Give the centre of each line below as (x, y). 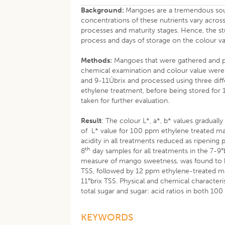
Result (91, 121)
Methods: (97, 61)
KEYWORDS (107, 217)
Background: (103, 10)
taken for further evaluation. (125, 101)
